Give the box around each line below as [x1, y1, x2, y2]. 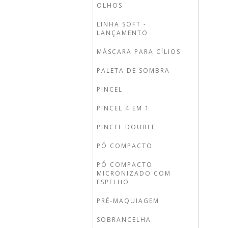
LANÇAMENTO [97, 28, 148, 37]
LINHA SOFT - [97, 20, 147, 28]
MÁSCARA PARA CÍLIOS [97, 47, 181, 56]
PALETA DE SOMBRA [97, 66, 170, 75]
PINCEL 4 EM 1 [97, 104, 150, 112]
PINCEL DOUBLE [97, 123, 156, 131]
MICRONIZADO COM [97, 169, 171, 178]
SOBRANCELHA [97, 215, 151, 224]
